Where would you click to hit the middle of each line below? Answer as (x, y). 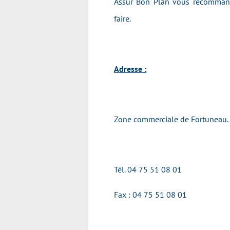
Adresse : (130, 69)
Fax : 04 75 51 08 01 (150, 195)
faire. (125, 18)
